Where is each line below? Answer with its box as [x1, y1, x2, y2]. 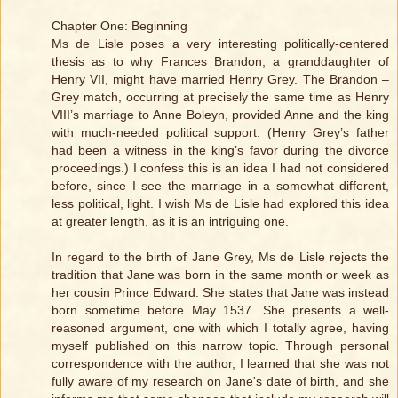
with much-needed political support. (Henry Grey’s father [52, 124, 389, 139]
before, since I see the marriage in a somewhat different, [52, 178, 389, 193]
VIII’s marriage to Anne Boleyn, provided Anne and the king [52, 107, 389, 122]
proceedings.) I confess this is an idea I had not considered [52, 160, 389, 175]
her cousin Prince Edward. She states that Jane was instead [52, 284, 389, 299]
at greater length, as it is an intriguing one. [52, 213, 289, 228]
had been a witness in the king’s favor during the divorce [52, 142, 389, 157]
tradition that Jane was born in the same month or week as [52, 267, 389, 282]
